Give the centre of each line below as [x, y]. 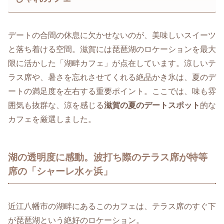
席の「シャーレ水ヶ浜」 [60, 171]
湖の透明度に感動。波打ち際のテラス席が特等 [108, 157]
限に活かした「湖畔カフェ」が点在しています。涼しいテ [112, 63]
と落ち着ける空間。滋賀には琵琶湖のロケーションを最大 [112, 49]
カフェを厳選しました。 [52, 119]
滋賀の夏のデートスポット [152, 105]
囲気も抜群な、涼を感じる [56, 105]
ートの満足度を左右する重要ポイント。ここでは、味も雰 [112, 91]
